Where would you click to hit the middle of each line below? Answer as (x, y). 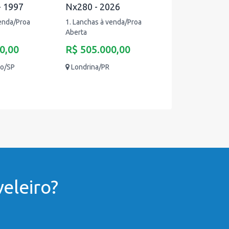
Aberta (76, 32)
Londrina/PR (90, 67)
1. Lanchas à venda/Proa (104, 22)
